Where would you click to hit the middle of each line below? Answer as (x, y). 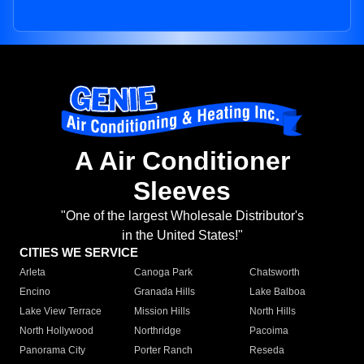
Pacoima (269, 331)
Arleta (32, 273)
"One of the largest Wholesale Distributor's (182, 216)
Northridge (158, 331)
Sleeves (182, 191)
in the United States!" (182, 236)
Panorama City (52, 351)
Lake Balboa (277, 292)
